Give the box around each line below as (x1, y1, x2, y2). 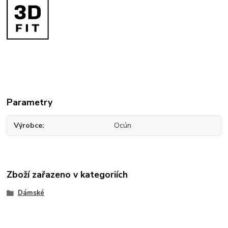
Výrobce (14, 121, 43, 131)
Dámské (17, 188, 44, 197)
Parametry (7, 96, 53, 109)
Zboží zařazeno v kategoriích (7, 168, 128, 181)
